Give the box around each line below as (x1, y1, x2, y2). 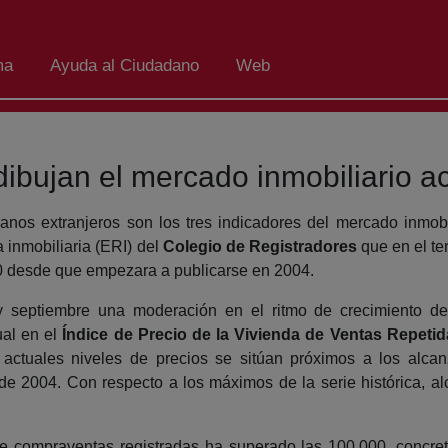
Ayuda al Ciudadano (50, 56, 199, 76)
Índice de (62, 325, 133, 343)
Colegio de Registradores (162, 237, 361, 255)
